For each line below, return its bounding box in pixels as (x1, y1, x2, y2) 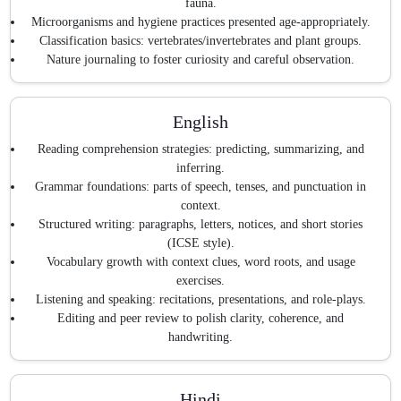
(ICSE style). (166, 235, 235, 250)
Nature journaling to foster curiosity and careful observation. (47, 53, 354, 67)
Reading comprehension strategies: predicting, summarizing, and (37, 141, 364, 156)
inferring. (176, 160, 225, 175)
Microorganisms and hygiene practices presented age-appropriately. (30, 15, 371, 30)
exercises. (176, 273, 225, 287)
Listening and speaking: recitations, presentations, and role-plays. (35, 292, 366, 306)
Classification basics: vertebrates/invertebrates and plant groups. (39, 34, 362, 48)
